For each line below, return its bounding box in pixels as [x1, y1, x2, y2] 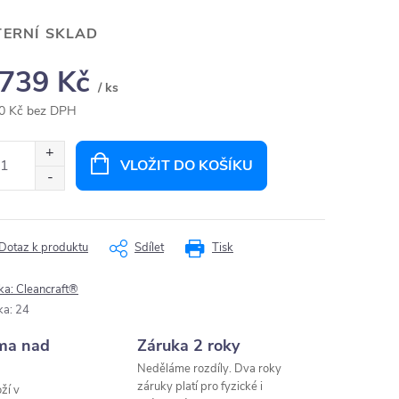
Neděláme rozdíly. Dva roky [137, 361, 282, 377]
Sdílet [134, 240, 164, 256]
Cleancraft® [16, 281, 78, 297]
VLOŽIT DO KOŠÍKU [119, 156, 253, 175]
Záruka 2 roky [137, 335, 240, 356]
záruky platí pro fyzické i [137, 379, 264, 395]
